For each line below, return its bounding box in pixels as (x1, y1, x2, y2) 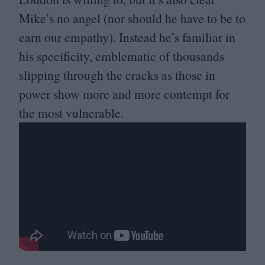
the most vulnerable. (19, 104, 124, 122)
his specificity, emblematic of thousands (19, 47, 224, 65)
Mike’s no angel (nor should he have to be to (19, 9, 245, 27)
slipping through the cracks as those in (19, 66, 215, 84)
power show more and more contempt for (19, 85, 230, 103)
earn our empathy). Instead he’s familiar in (19, 28, 235, 46)
